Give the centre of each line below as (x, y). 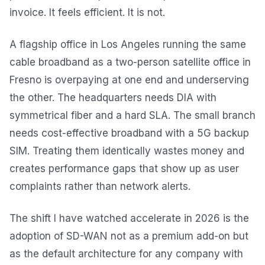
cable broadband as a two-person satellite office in (130, 62)
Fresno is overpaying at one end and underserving (129, 80)
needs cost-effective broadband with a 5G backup (129, 133)
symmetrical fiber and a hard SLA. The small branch (132, 116)
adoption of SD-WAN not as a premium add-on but (129, 236)
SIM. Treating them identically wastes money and (127, 151)
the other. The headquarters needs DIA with (113, 98)
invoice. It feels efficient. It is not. (87, 13)
